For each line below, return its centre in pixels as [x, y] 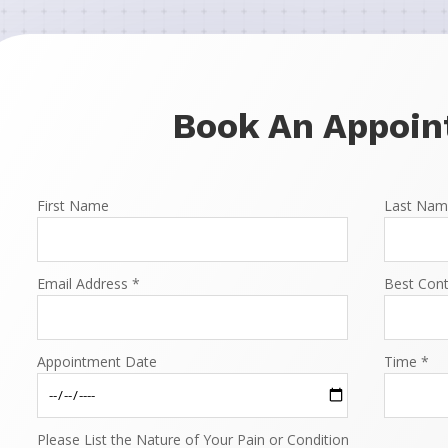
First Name [73, 205]
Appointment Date [97, 361]
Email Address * [89, 283]
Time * [406, 361]
